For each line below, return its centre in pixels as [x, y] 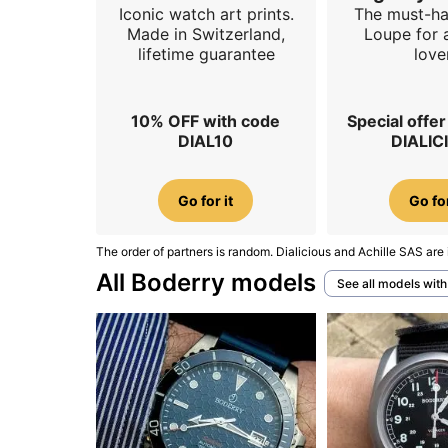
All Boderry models [206, 283]
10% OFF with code [205, 121]
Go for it [205, 200]
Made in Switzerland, [206, 33]
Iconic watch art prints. [206, 13]
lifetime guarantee [206, 53]
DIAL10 [205, 141]
